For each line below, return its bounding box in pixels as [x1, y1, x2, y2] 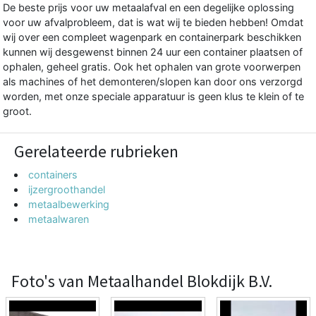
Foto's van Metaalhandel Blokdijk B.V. [11, 269, 272, 292]
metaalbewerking [28, 197, 110, 210]
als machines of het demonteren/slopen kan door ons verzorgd [3, 75, 303, 87]
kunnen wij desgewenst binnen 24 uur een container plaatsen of [3, 45, 303, 58]
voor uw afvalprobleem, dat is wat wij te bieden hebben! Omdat [3, 16, 303, 28]
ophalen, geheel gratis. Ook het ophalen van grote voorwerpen [3, 60, 300, 73]
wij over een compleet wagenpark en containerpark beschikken [3, 30, 301, 43]
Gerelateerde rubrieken [14, 140, 178, 162]
